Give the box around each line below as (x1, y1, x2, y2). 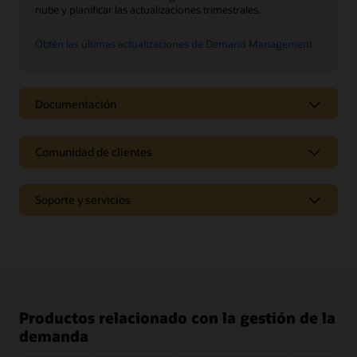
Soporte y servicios (35, 192, 131, 208)
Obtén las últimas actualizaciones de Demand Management (35, 37, 312, 51)
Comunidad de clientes (35, 144, 152, 159)
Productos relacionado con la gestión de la (19, 307, 335, 328)
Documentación (35, 96, 116, 112)
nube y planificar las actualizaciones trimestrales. (35, 3, 261, 17)
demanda (19, 325, 88, 346)
